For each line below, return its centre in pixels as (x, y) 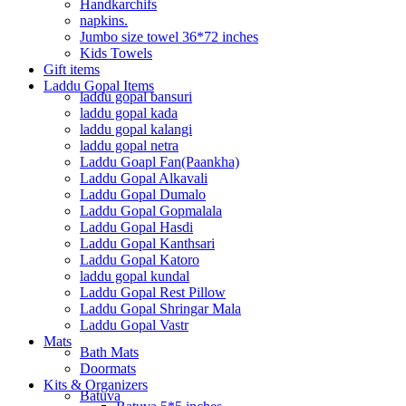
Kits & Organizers (96, 384)
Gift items (72, 69)
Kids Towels (116, 53)
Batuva (100, 395)
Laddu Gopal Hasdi (136, 227)
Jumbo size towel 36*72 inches (169, 36)
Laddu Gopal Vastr (134, 324)
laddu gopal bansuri (136, 96)
